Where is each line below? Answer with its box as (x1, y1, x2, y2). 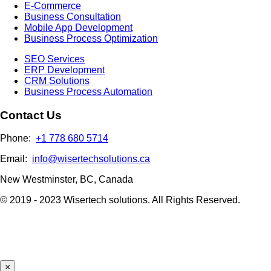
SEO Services (24, 53, 85, 64)
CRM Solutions (24, 75, 90, 86)
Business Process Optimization (24, 33, 158, 44)
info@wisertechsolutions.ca (32, 154, 150, 165)
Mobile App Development (24, 22, 132, 33)
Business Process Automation (24, 86, 152, 97)
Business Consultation (24, 11, 121, 22)
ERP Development (24, 64, 105, 75)
